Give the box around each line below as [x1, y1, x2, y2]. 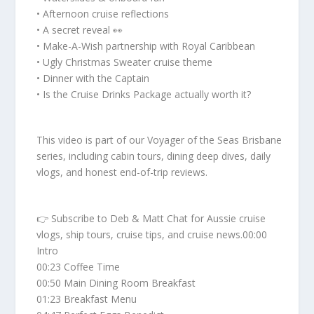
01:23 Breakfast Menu [36, 292, 137, 306]
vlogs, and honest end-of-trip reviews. [36, 165, 208, 179]
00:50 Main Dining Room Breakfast [36, 275, 196, 289]
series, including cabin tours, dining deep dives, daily [36, 149, 271, 163]
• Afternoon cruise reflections [36, 6, 170, 20]
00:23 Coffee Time [36, 259, 121, 273]
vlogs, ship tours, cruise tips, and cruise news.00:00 [36, 227, 268, 241]
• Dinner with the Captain [36, 71, 150, 85]
